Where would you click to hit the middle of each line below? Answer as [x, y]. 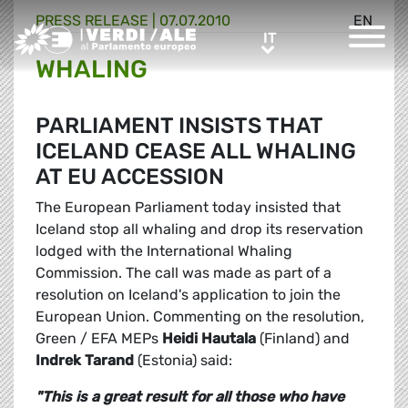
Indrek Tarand [85, 361]
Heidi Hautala [209, 339]
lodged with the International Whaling [164, 251]
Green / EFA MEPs [99, 339]
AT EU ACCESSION [130, 177]
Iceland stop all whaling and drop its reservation [199, 229]
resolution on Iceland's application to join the [188, 295]
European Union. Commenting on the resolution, [200, 317]
